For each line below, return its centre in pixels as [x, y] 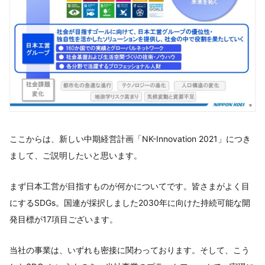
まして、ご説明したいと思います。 [76, 156]
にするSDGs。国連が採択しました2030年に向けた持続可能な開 [130, 203]
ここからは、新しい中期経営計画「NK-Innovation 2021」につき [130, 139]
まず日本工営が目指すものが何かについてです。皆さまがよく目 [130, 186]
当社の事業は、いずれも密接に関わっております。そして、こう [130, 250]
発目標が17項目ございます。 [64, 219]
